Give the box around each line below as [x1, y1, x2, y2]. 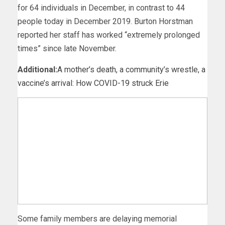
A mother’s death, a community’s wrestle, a [57, 64, 205, 74]
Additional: [18, 64, 57, 74]
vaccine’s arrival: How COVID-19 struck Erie [18, 78, 169, 88]
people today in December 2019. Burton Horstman [18, 16, 193, 26]
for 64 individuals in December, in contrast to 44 [18, 3, 185, 13]
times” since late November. [18, 43, 117, 53]
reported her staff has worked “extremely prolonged [18, 30, 200, 40]
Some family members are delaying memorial [18, 213, 177, 223]
